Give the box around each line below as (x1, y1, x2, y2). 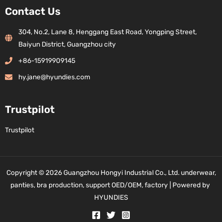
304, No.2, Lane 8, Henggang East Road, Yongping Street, (18, 27, 197, 36)
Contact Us (5, 5, 60, 18)
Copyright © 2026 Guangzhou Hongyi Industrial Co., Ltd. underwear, (6, 168, 216, 176)
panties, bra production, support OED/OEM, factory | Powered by (10, 180, 212, 189)
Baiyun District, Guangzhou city (18, 40, 116, 48)
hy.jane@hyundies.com (18, 72, 90, 81)
